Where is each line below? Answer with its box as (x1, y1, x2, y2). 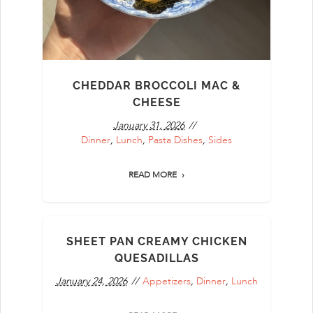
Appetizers (142, 274, 191, 288)
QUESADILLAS (114, 251, 199, 265)
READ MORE (129, 168, 177, 180)
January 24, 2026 (55, 274, 127, 288)
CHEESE (132, 95, 181, 109)
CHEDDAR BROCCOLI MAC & (73, 78, 240, 92)
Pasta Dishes (148, 133, 203, 147)
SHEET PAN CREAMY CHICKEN (66, 234, 247, 248)
